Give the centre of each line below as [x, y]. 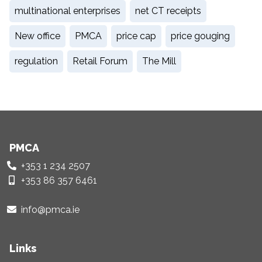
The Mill [159, 61]
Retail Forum [100, 61]
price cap [136, 36]
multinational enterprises [68, 11]
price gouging [200, 36]
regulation [36, 61]
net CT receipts [168, 11]
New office [37, 36]
